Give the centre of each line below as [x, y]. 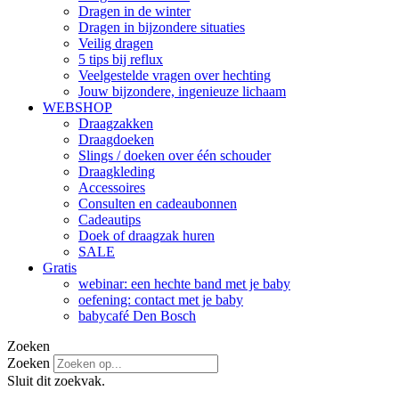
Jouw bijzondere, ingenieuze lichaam [182, 91]
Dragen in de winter [134, 11]
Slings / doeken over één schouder [175, 155]
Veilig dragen [116, 43]
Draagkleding [117, 171]
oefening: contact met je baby [161, 300]
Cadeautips [110, 220]
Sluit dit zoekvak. [56, 381]
